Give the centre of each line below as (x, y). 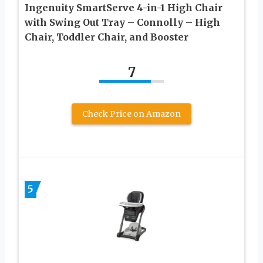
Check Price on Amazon (131, 114)
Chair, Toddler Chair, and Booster (107, 37)
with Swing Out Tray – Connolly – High (122, 22)
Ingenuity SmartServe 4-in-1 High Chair (124, 7)
